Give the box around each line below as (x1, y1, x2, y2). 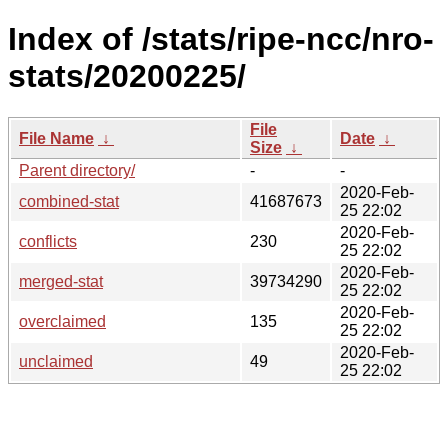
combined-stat (19, 192, 119, 210)
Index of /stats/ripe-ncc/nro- (8, 21, 434, 58)
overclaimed (19, 312, 106, 330)
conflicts (19, 232, 77, 250)
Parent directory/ (19, 161, 135, 179)
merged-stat (19, 272, 103, 290)
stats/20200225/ (8, 58, 246, 95)
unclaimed (19, 352, 93, 370)
